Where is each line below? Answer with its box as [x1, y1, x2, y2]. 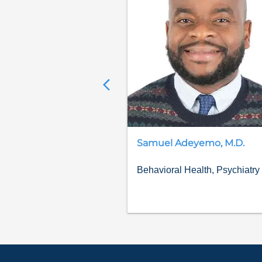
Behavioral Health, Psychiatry [137, 164, 260, 175]
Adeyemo [175, 137, 220, 149]
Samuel [137, 137, 173, 149]
